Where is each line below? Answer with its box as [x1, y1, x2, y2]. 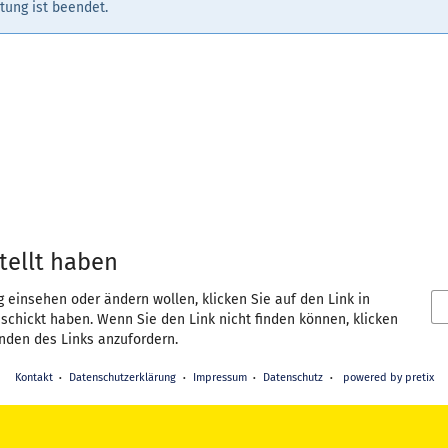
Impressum [192, 371, 247, 385]
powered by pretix [342, 371, 434, 385]
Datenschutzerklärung [69, 371, 176, 385]
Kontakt [14, 371, 53, 385]
